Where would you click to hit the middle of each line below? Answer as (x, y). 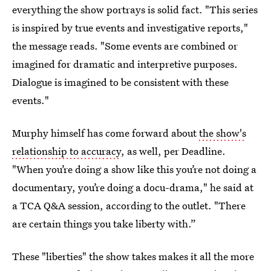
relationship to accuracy (67, 151)
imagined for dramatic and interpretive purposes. (125, 64)
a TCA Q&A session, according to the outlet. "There (129, 205)
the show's (223, 132)
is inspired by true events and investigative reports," (130, 27)
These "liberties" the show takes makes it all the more (133, 256)
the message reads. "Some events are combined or (125, 45)
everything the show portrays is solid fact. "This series (135, 9)
